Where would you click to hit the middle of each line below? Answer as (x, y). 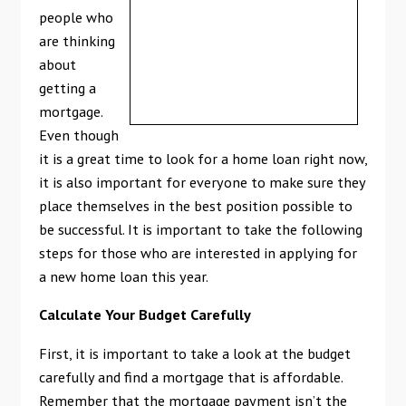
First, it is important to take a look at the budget (194, 353)
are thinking (77, 41)
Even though (78, 135)
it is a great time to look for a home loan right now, (203, 159)
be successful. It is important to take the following (200, 229)
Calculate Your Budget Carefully (145, 314)
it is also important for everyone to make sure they (202, 182)
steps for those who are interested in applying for (198, 253)
